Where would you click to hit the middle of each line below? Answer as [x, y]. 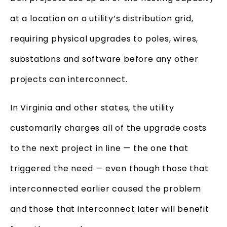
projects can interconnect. [69, 79]
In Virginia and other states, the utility [92, 107]
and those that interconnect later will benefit [110, 209]
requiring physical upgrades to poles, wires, [104, 39]
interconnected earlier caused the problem [106, 188]
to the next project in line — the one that [99, 148]
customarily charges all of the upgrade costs [109, 128]
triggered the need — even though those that [109, 168]
